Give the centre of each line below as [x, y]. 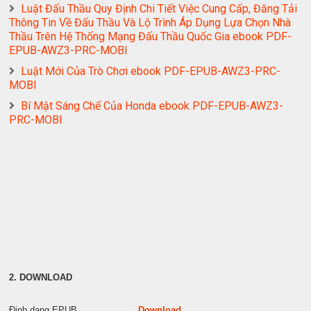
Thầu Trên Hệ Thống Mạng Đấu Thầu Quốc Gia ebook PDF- [151, 37]
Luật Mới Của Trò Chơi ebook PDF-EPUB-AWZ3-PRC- [151, 72]
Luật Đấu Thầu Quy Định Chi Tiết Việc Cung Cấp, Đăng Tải [159, 9]
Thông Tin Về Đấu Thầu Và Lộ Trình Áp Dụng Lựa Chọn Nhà [150, 23]
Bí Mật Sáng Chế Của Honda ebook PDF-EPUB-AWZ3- [152, 106]
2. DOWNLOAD [41, 278]
